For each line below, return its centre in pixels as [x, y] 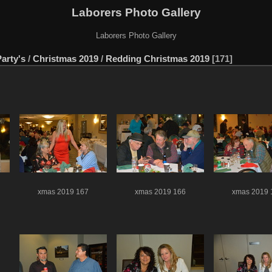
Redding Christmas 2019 [158, 58]
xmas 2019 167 [63, 192]
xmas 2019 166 [160, 192]
